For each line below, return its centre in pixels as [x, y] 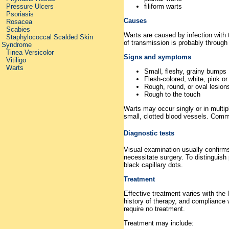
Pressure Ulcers [30, 6]
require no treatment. [154, 209]
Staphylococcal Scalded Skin [50, 37]
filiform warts [163, 7]
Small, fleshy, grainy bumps [185, 72]
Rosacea [19, 22]
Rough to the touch [172, 95]
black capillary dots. [153, 165]
